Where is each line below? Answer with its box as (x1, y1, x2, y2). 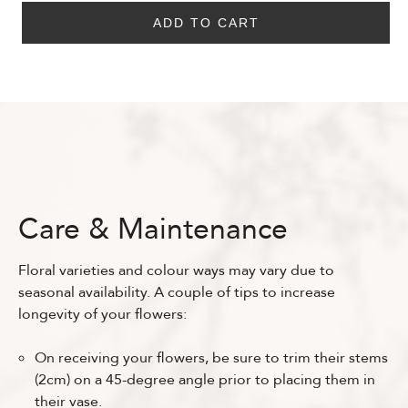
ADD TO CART (152, 15, 260, 30)
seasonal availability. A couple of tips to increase (18, 281, 335, 302)
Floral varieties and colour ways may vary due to (18, 260, 334, 280)
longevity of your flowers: (18, 303, 187, 324)
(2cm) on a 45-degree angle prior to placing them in (35, 369, 375, 390)
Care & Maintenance (18, 209, 288, 250)
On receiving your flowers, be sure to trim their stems (35, 347, 388, 368)
